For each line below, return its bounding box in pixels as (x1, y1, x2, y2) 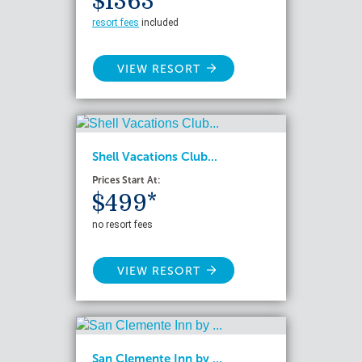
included (139, 17, 179, 28)
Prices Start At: (92, 175, 160, 186)
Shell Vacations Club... (92, 149, 217, 164)
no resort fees (92, 219, 153, 230)
